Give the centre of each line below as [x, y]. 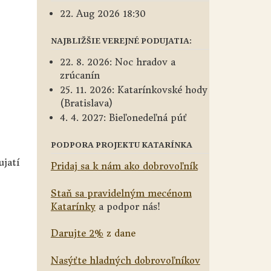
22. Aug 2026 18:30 [103, 14]
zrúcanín [80, 75]
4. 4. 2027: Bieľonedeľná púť [123, 118]
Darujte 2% [77, 233]
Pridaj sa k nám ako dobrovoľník [124, 166]
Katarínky [73, 206]
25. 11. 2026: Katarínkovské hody [133, 90]
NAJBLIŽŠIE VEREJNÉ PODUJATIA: [121, 41]
